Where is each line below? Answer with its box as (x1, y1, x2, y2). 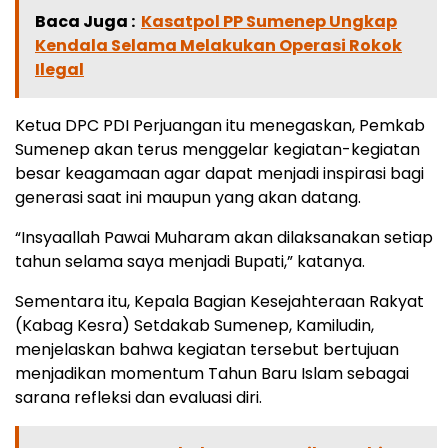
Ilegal (35, 58, 84, 81)
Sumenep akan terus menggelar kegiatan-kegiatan (15, 138, 420, 161)
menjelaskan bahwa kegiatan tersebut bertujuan (15, 338, 399, 361)
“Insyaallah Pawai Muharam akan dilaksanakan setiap (15, 226, 433, 249)
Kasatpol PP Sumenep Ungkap (141, 10, 397, 33)
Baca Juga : (35, 10, 135, 33)
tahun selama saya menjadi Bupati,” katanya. (15, 250, 365, 273)
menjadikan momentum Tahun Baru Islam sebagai (15, 362, 409, 385)
